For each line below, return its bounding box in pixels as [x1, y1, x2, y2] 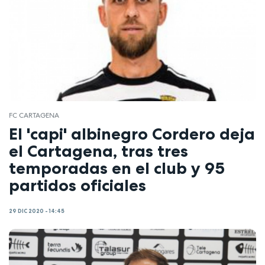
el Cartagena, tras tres [9, 140, 188, 161]
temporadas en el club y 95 [9, 157, 225, 178]
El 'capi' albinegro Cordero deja [9, 123, 255, 144]
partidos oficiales [9, 174, 146, 195]
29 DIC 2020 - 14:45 [9, 208, 64, 215]
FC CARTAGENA [9, 111, 59, 121]
